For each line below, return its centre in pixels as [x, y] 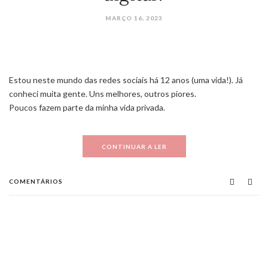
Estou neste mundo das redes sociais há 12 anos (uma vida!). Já [126, 80]
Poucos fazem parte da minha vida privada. [87, 107]
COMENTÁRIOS [36, 181]
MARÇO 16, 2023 [134, 18]
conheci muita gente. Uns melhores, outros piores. [103, 94]
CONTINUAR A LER [134, 147]
